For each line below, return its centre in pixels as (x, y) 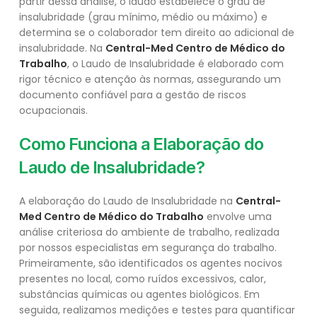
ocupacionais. (53, 111)
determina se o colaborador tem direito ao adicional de (157, 33)
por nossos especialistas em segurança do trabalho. (148, 248)
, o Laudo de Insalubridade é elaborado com (175, 64)
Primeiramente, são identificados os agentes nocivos (151, 264)
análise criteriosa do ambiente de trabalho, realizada (149, 232)
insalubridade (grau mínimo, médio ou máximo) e (143, 17)
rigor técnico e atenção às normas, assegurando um (150, 80)
